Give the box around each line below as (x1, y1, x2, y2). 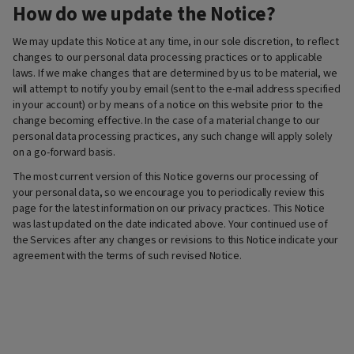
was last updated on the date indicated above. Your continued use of (13, 216, 328, 232)
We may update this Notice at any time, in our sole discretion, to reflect (13, 34, 339, 51)
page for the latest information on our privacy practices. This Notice (13, 200, 325, 217)
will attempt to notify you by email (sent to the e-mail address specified (13, 81, 341, 98)
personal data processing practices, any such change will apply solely (13, 129, 333, 145)
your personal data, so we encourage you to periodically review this (13, 184, 325, 201)
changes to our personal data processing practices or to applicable (13, 50, 323, 66)
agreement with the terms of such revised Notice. (13, 247, 242, 264)
